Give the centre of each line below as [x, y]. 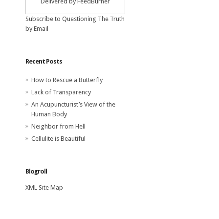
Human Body [49, 114]
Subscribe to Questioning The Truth [75, 19]
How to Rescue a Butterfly [67, 80]
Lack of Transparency [61, 92]
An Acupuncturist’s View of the [73, 105]
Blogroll [36, 172]
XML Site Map [44, 188]
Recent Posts [44, 62]
